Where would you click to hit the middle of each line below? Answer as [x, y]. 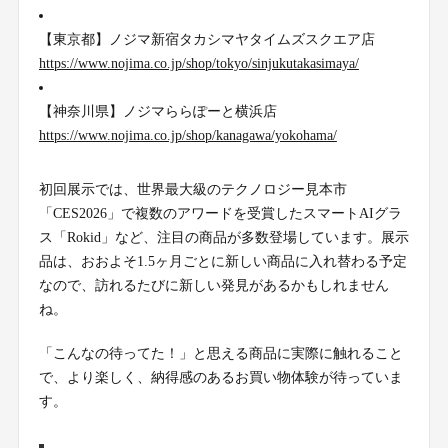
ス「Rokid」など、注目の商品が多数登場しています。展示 [223, 238]
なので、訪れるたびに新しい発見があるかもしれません [213, 286]
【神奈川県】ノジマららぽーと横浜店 [157, 112]
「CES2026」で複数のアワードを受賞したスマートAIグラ [220, 214]
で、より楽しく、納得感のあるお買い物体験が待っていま [220, 378]
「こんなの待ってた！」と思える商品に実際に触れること [220, 354]
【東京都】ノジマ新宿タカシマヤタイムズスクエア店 [206, 40]
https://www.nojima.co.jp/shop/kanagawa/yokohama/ [187, 136]
